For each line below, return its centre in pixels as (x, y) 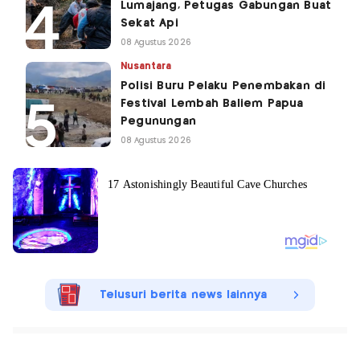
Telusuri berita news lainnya (183, 295)
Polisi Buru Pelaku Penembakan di (223, 86)
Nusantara (146, 66)
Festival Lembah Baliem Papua (212, 103)
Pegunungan (158, 121)
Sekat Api (149, 23)
